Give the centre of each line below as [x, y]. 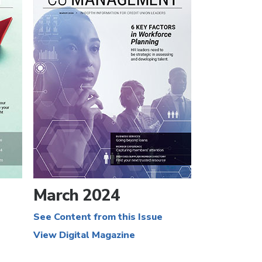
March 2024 [77, 195]
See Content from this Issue [98, 217]
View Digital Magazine [85, 235]
